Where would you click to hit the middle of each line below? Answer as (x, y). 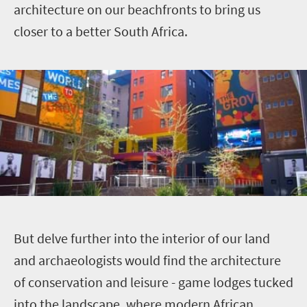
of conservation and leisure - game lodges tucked (153, 282)
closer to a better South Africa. (101, 31)
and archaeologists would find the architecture (147, 260)
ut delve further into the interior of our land (146, 238)
